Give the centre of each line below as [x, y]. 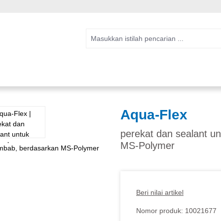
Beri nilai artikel [160, 192]
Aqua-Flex [154, 114]
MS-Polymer [147, 145]
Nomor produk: [161, 210]
